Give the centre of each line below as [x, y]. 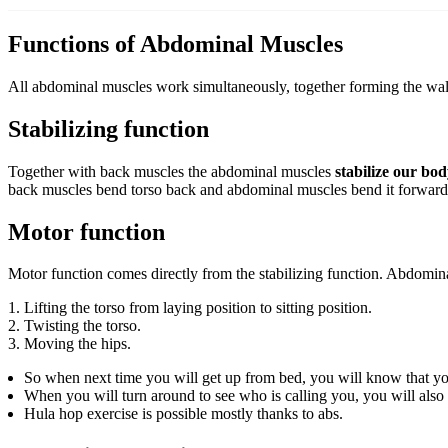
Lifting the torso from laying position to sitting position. [198, 308]
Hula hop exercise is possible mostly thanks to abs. [183, 414]
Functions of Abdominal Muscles [175, 43]
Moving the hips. [77, 344]
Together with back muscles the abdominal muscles [171, 171]
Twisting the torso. [82, 326]
